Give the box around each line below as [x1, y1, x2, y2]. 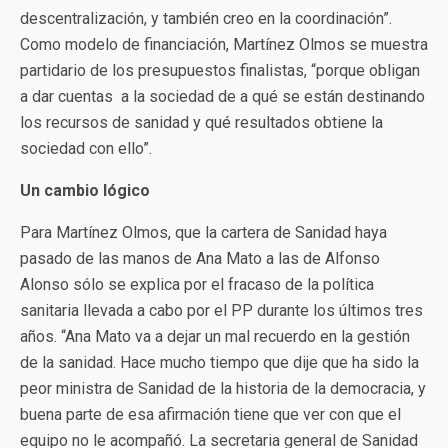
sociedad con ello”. [20, 138, 152, 158]
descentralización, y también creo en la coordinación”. [20, 8, 392, 28]
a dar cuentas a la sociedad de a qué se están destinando [20, 86, 425, 106]
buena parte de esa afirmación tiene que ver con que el [20, 404, 401, 424]
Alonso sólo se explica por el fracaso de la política [20, 274, 374, 294]
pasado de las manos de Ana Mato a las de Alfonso [20, 248, 380, 268]
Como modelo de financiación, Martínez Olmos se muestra [20, 34, 428, 54]
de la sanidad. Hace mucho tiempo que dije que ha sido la [20, 352, 419, 372]
